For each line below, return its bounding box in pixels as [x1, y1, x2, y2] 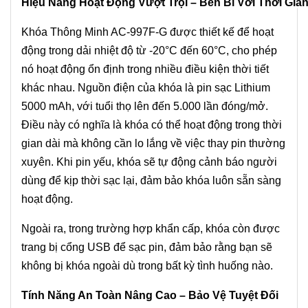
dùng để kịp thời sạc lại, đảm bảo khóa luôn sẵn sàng [21, 174, 281, 186]
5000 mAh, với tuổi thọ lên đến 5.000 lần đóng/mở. [21, 100, 268, 112]
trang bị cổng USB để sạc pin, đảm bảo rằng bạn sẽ [21, 241, 272, 253]
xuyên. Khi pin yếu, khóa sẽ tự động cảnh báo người [21, 155, 277, 168]
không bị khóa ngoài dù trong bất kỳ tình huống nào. [21, 259, 273, 272]
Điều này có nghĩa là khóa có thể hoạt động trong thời [21, 118, 282, 131]
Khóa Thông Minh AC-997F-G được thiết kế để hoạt [21, 25, 274, 38]
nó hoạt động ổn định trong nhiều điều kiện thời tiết [21, 63, 269, 75]
